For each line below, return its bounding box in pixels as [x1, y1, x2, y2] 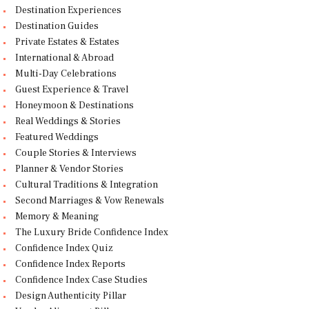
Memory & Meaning [14, 210, 99, 223]
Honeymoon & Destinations [14, 99, 134, 112]
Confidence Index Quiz [14, 242, 113, 255]
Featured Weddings [14, 131, 99, 144]
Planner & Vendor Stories [14, 163, 123, 176]
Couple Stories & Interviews [14, 147, 137, 160]
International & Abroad [14, 52, 114, 65]
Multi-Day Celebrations [14, 68, 117, 81]
